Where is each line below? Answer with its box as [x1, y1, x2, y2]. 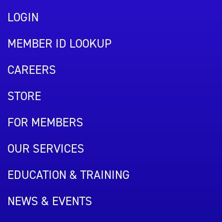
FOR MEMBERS [7, 114, 83, 130]
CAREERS [7, 62, 56, 78]
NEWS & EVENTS [7, 193, 92, 209]
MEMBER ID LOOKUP [7, 36, 111, 52]
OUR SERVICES [7, 141, 84, 157]
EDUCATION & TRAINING [7, 167, 130, 183]
